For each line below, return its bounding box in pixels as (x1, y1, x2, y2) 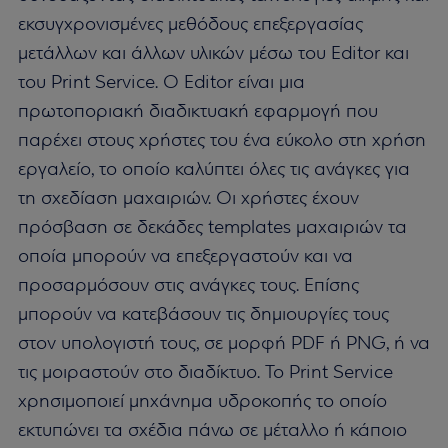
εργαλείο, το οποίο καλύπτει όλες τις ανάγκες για (18, 159, 410, 180)
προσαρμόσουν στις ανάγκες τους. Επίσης (18, 275, 359, 296)
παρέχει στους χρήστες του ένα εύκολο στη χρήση (18, 130, 426, 151)
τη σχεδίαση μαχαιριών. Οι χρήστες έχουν (18, 188, 359, 209)
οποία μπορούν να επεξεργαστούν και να (18, 246, 353, 267)
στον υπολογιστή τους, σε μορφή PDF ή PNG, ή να (18, 333, 430, 354)
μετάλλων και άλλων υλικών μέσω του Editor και (18, 43, 409, 64)
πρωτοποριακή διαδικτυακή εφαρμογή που (18, 101, 378, 122)
